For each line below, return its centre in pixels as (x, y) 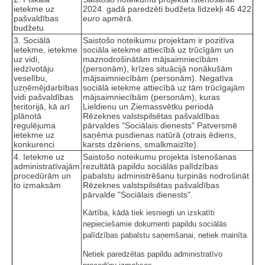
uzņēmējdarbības (46, 87)
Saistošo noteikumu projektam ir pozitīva (159, 40)
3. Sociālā (32, 40)
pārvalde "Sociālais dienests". (138, 194)
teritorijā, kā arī (42, 106)
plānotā (28, 116)
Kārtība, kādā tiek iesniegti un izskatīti (149, 212)
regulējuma (35, 125)
